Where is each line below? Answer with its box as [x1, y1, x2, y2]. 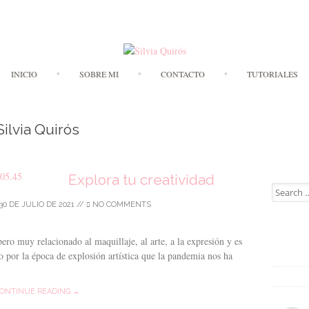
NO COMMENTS [90, 200, 151, 209]
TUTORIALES [246, 68, 298, 79]
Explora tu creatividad [68, 171, 215, 188]
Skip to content [154, 59, 214, 72]
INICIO [10, 68, 37, 79]
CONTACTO [160, 68, 205, 79]
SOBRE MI [79, 68, 119, 79]
